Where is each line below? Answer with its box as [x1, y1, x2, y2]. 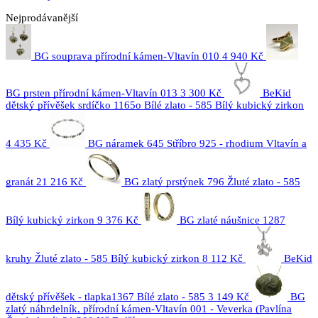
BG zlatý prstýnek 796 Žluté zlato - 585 [124, 176, 300, 187]
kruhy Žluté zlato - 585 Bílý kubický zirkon [6, 253, 199, 264]
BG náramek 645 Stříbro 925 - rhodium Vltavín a [88, 138, 307, 149]
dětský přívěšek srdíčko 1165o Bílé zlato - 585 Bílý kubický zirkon [6, 99, 304, 111]
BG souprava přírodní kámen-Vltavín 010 [34, 50, 219, 62]
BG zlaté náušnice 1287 [180, 214, 285, 226]
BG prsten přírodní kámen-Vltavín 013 [6, 87, 177, 99]
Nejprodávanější [6, 12, 78, 23]
